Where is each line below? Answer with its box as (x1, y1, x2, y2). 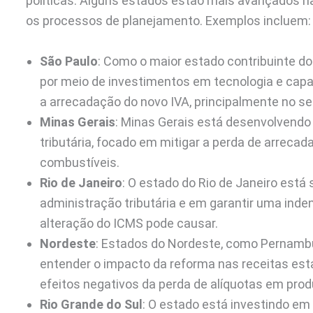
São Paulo (40, 54, 98, 69)
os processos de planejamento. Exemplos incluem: (26, 13, 311, 29)
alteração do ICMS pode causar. (40, 216, 218, 231)
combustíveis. (40, 155, 119, 170)
